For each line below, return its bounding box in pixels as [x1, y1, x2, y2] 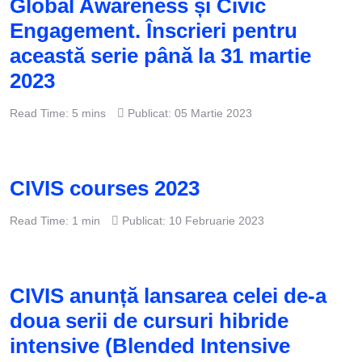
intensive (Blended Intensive [10, 334, 290, 358]
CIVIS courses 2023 [10, 175, 200, 200]
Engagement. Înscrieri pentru [10, 18, 297, 43]
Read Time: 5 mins [10, 106, 106, 120]
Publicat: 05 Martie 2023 [128, 106, 252, 120]
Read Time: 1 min [10, 214, 100, 227]
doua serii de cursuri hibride [10, 309, 288, 333]
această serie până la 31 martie [10, 43, 311, 68]
